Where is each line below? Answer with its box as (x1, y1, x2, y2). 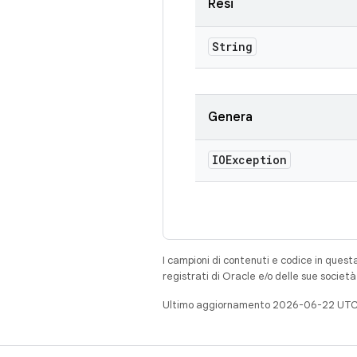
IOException (212, 152, 287, 167)
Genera (208, 109, 253, 125)
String (212, 39, 253, 54)
